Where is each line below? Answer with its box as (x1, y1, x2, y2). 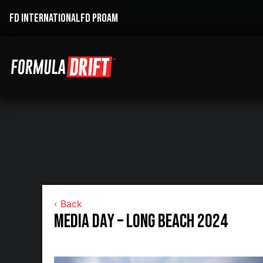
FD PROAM (80, 11, 118, 25)
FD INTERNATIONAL (9, 11, 80, 25)
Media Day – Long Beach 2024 (54, 210, 228, 233)
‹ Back (54, 198, 82, 210)
